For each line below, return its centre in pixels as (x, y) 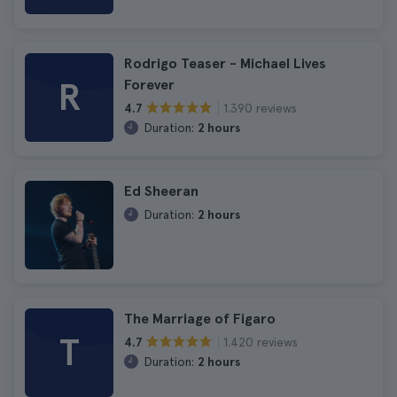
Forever (149, 85)
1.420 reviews (261, 342)
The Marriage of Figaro (200, 319)
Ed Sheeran (161, 191)
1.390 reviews (260, 108)
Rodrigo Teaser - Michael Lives (225, 63)
